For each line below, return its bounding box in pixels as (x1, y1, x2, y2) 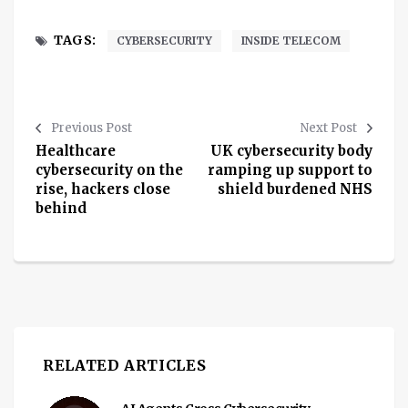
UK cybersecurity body (210, 142, 372, 160)
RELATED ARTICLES (43, 356, 207, 375)
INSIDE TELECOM (240, 34, 341, 48)
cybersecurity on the (36, 161, 183, 179)
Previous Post (51, 120, 132, 137)
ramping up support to (208, 161, 372, 179)
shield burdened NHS (218, 180, 372, 199)
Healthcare (36, 142, 116, 160)
